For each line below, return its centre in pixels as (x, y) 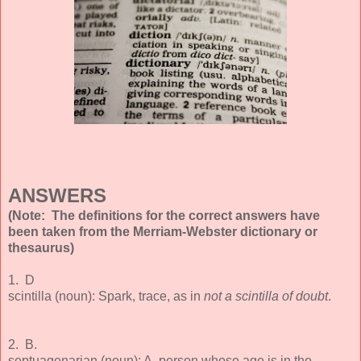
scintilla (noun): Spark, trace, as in (104, 296)
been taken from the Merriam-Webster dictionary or (163, 231)
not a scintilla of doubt (264, 296)
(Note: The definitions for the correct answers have (164, 215)
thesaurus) (41, 247)
